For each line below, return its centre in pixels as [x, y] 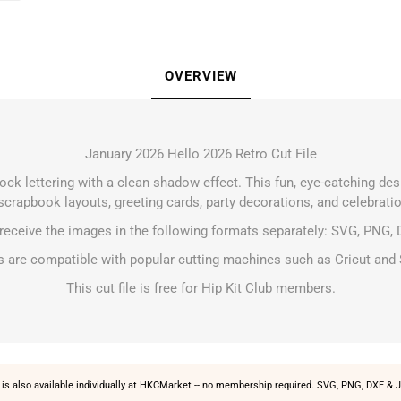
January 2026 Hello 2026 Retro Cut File [200, 154]
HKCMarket [165, 385]
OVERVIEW [200, 76]
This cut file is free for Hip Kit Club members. [200, 288]
